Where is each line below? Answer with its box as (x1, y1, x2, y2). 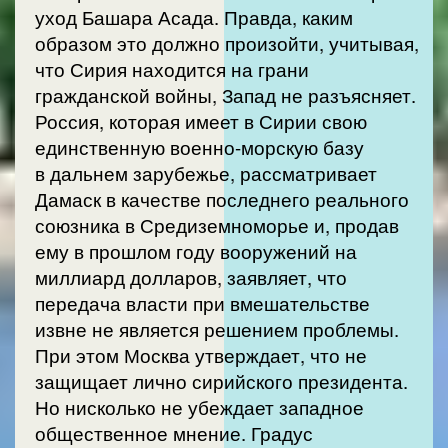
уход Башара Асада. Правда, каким (35, 3, 353, 30)
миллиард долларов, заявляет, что (35, 263, 347, 290)
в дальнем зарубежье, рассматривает (35, 159, 377, 186)
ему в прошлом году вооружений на (35, 237, 357, 264)
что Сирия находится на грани (35, 55, 309, 82)
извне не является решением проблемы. (35, 315, 399, 342)
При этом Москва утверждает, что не (35, 341, 367, 368)
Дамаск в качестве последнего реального (35, 185, 409, 212)
